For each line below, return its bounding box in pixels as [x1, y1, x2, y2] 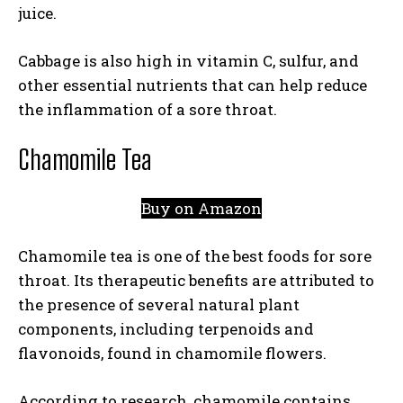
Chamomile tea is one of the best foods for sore [18, 246, 372, 266]
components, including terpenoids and [18, 318, 314, 339]
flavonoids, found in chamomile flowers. [18, 343, 330, 363]
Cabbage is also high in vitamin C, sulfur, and [18, 50, 359, 71]
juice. [18, 3, 60, 23]
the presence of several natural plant [18, 294, 300, 315]
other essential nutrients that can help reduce [18, 75, 367, 95]
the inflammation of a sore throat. [18, 99, 277, 120]
